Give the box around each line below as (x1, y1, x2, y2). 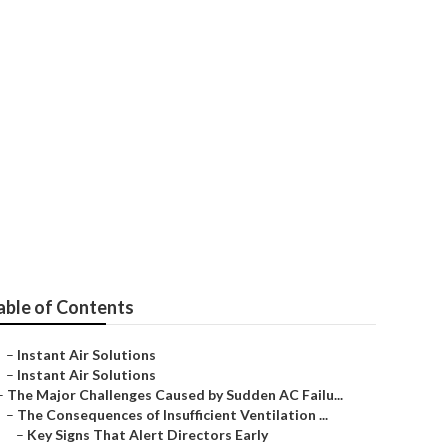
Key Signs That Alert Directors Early (27, 426, 268, 443)
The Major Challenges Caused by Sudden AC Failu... (7, 386, 343, 403)
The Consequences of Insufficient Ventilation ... (17, 406, 328, 423)
